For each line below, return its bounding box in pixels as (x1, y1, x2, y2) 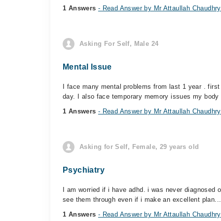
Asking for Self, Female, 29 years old (79, 143, 199, 150)
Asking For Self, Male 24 (79, 40, 159, 47)
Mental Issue (63, 63, 112, 71)
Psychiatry (63, 166, 105, 174)
